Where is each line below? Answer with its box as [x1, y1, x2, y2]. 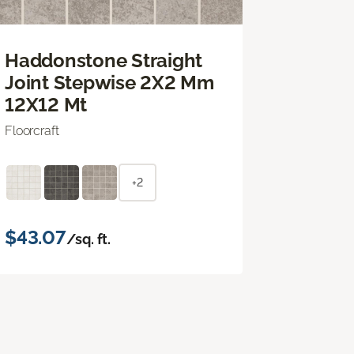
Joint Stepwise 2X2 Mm [5, 70, 214, 94]
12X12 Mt [5, 92, 88, 116]
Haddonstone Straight [5, 48, 203, 72]
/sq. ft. [66, 230, 111, 247]
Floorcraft [5, 122, 59, 138]
